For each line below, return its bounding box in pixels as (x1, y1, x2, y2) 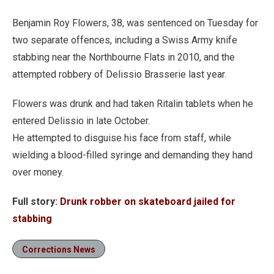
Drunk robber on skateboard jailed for (60, 196, 235, 207)
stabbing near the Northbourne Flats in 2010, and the (12, 51, 235, 63)
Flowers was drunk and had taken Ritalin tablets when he (12, 98, 253, 109)
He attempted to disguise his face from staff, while (12, 132, 231, 144)
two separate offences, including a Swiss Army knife (12, 34, 237, 46)
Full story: (12, 196, 57, 207)
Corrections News (22, 245, 95, 254)
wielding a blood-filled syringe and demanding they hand (12, 149, 253, 161)
